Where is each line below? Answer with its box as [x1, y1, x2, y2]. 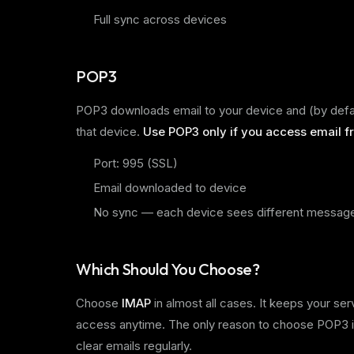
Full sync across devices [93, 12, 227, 27]
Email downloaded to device [93, 180, 247, 195]
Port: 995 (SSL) [93, 156, 178, 171]
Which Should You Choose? [76, 259, 260, 279]
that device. [76, 124, 143, 139]
